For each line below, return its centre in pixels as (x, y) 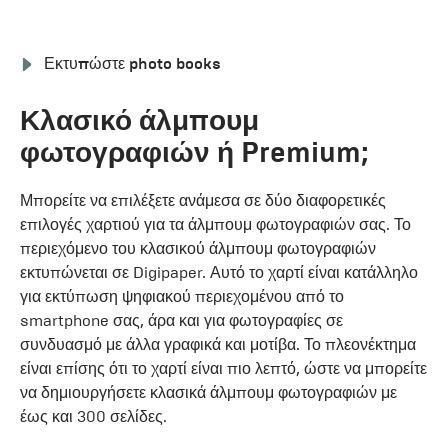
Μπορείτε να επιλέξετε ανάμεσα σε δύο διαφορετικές (203, 200)
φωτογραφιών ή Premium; (194, 152)
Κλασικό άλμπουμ (139, 120)
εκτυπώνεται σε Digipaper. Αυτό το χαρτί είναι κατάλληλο (219, 272)
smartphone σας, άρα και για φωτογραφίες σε (181, 320)
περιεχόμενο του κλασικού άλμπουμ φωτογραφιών (198, 248)
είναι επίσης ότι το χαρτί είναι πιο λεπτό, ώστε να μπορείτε (223, 368)
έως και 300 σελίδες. (93, 416)
